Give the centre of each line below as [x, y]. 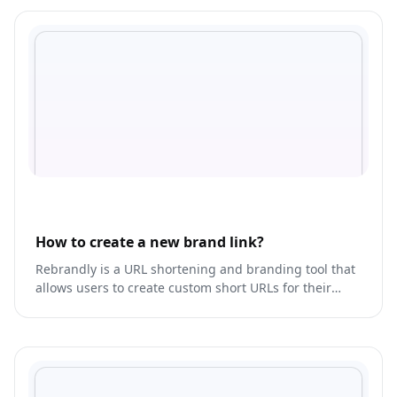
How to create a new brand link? [150, 242]
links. [51, 307]
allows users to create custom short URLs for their [183, 288]
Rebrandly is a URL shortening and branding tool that [195, 269]
